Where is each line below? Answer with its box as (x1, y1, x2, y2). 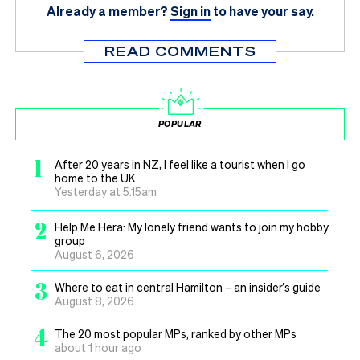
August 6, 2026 (55, 246, 134, 261)
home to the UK (55, 170, 136, 185)
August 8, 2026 (55, 292, 134, 308)
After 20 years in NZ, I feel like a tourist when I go (55, 156, 305, 171)
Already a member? (46, 2, 168, 19)
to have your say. (212, 2, 314, 19)
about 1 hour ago (55, 339, 141, 354)
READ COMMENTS (104, 42, 256, 59)
